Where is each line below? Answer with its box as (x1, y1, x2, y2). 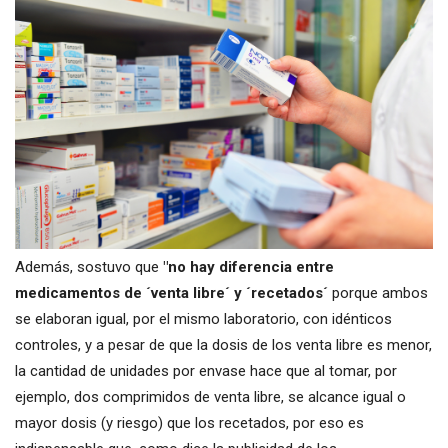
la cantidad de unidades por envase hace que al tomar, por (15, 361, 397, 380)
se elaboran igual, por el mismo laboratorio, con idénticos (15, 309, 392, 328)
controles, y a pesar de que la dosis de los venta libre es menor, (15, 335, 432, 354)
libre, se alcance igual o (254, 387, 406, 406)
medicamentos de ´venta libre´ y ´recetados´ (15, 283, 328, 302)
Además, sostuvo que (15, 257, 163, 276)
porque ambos (328, 283, 428, 302)
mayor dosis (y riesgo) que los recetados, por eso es (15, 413, 364, 432)
